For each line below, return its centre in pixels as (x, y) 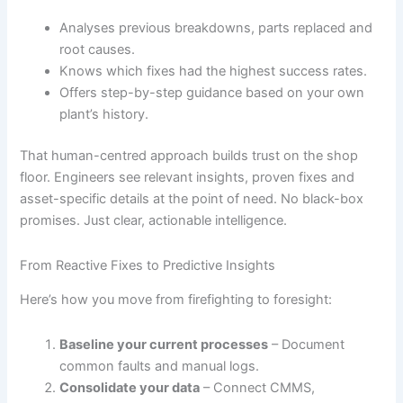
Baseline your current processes (164, 344)
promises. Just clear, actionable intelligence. (154, 221)
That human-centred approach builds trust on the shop (189, 156)
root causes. (98, 50)
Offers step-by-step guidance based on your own (212, 93)
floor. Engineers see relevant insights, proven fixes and (188, 178)
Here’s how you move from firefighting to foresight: (176, 300)
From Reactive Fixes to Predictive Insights (148, 265)
